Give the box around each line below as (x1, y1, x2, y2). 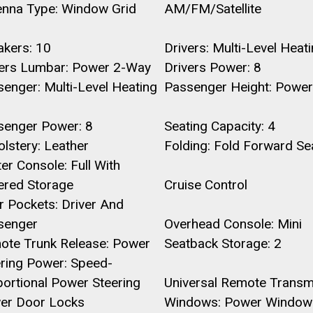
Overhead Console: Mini (163, 216, 302, 232)
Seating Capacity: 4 (163, 118, 275, 134)
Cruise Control (163, 177, 247, 193)
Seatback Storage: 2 (163, 235, 282, 252)
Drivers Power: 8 (163, 59, 261, 75)
